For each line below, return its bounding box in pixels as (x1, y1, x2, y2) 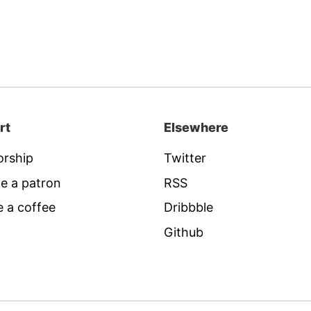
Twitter (164, 151, 206, 165)
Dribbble (164, 200, 213, 215)
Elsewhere (164, 120, 228, 135)
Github (164, 224, 203, 239)
